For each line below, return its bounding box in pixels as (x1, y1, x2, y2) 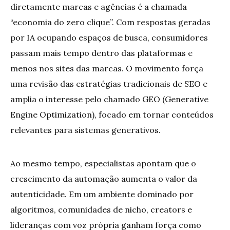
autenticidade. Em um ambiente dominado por (10, 189, 194, 200)
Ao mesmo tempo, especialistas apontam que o (10, 158, 196, 169)
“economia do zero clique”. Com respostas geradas (10, 17, 210, 28)
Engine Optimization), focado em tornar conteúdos (10, 109, 214, 120)
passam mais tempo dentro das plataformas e (10, 48, 193, 59)
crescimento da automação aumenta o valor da (10, 174, 197, 184)
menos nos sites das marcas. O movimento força (10, 63, 203, 74)
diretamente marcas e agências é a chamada (10, 2, 187, 12)
